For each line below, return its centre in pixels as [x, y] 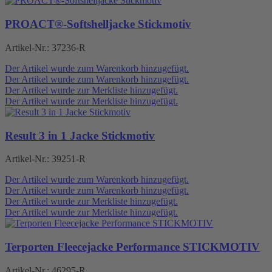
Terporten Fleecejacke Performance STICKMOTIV [132, 246]
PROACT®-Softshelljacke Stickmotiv [98, 24]
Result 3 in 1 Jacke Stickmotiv [80, 135]
